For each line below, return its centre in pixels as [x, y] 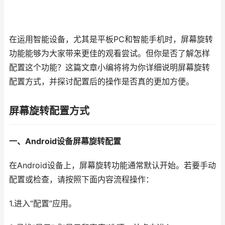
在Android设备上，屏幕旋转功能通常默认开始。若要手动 [113, 165]
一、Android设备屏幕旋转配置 [65, 141]
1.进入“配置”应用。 [43, 204]
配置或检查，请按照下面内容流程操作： [81, 180]
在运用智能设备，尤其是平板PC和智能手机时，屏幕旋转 [111, 39]
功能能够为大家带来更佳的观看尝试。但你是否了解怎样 [109, 53]
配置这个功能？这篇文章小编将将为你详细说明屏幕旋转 [109, 68]
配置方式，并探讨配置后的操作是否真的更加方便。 [101, 82]
